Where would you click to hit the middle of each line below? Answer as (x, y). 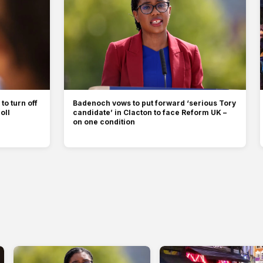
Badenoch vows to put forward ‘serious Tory (154, 103)
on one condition (104, 122)
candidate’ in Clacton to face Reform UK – (149, 112)
